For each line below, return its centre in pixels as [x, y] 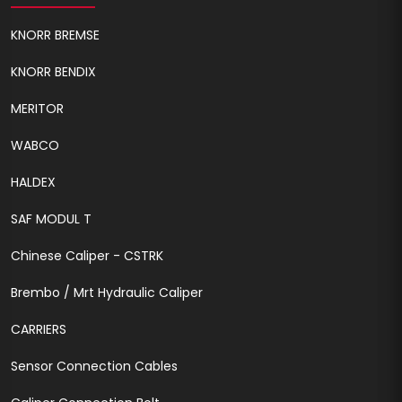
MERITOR [37, 109]
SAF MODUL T [51, 219]
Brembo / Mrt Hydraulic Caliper [107, 293]
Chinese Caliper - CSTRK [87, 256]
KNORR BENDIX [53, 72]
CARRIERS [39, 330]
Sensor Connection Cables [94, 367]
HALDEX [33, 183]
